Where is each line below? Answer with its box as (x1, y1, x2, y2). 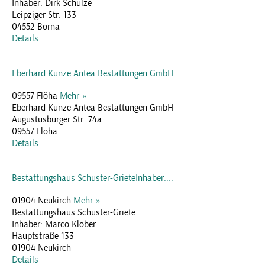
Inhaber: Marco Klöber (12, 218, 96, 230)
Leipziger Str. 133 (12, 8, 76, 21)
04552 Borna (12, 20, 60, 33)
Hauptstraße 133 (12, 230, 74, 242)
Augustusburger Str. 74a (12, 113, 102, 125)
